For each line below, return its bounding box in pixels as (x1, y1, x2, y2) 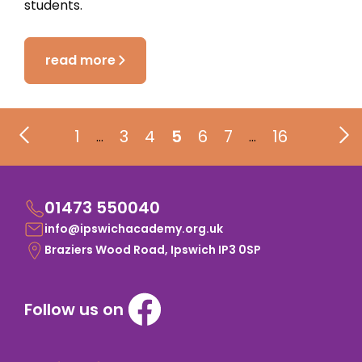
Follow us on (24, 297, 124, 321)
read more (45, 51, 116, 70)
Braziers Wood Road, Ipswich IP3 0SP (44, 242, 261, 259)
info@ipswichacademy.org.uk (44, 221, 223, 238)
